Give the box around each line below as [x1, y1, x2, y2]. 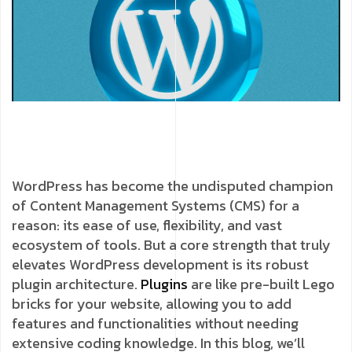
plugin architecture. [12, 273, 141, 295]
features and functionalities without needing [12, 312, 299, 334]
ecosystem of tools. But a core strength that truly [12, 233, 331, 255]
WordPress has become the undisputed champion [12, 174, 333, 196]
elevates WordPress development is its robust [12, 253, 309, 275]
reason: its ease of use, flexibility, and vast [12, 214, 282, 236]
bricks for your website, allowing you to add [12, 292, 291, 314]
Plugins [141, 273, 188, 295]
